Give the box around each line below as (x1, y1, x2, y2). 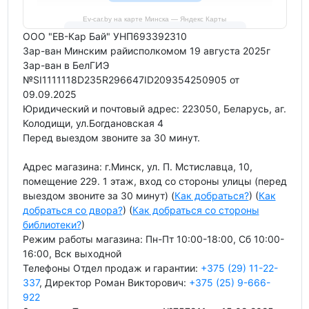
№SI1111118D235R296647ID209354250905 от (22, 74, 239, 86)
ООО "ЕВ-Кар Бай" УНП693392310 (22, 30, 187, 43)
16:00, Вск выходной (22, 248, 121, 260)
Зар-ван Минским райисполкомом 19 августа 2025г (22, 45, 270, 57)
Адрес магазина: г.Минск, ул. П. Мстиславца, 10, (22, 161, 252, 173)
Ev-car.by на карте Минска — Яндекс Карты (83, 15, 226, 23)
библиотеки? (22, 219, 81, 231)
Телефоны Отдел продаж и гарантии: (22, 262, 201, 275)
